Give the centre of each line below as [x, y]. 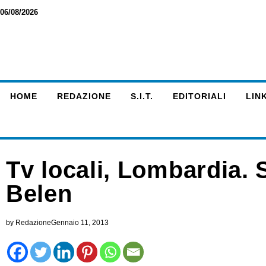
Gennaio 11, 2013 [80, 223]
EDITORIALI [199, 96]
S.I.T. [142, 96]
